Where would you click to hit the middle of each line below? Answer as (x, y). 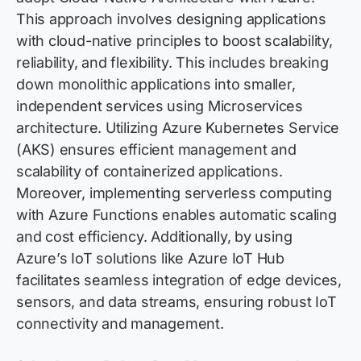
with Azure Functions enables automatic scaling (176, 215)
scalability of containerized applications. (149, 172)
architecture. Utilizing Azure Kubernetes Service (178, 128)
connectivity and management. (120, 324)
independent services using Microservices (160, 106)
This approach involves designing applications (171, 19)
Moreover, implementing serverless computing (174, 193)
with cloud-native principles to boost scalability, (174, 41)
